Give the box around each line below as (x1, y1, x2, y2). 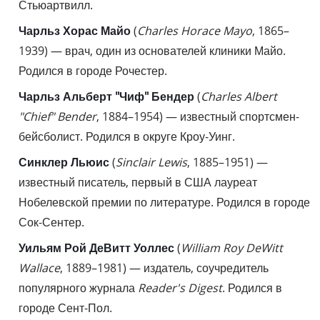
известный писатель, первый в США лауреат (19, 174, 257, 190)
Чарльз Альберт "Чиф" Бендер (19, 88, 194, 104)
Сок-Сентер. (19, 214, 84, 230)
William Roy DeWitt (181, 239, 283, 256)
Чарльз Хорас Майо (19, 22, 131, 39)
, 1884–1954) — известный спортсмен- (96, 108, 299, 124)
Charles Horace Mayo (137, 22, 252, 39)
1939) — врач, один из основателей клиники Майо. (19, 42, 286, 59)
